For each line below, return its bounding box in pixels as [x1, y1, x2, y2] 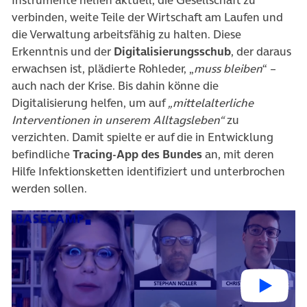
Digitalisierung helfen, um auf [12, 95, 168, 111]
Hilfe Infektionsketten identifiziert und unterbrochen [12, 163, 285, 180]
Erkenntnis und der [12, 43, 114, 60]
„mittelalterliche [168, 95, 254, 111]
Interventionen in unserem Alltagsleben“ [12, 112, 224, 128]
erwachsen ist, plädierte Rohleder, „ [12, 60, 194, 77]
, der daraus [231, 43, 291, 60]
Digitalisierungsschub [114, 43, 231, 60]
